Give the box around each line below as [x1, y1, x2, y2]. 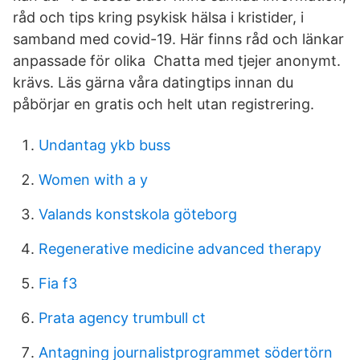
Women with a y [39, 171, 148, 188]
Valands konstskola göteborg [39, 206, 237, 223]
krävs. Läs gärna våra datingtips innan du [13, 74, 293, 91]
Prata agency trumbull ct [39, 309, 206, 326]
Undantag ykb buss [39, 137, 170, 153]
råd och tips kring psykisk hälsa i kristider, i [13, 9, 304, 26]
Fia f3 [39, 275, 77, 292]
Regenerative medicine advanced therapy [39, 240, 321, 257]
